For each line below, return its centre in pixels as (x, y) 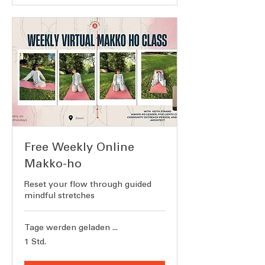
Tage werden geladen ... (71, 227)
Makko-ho (53, 163)
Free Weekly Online (79, 146)
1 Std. (35, 241)
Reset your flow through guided (88, 184)
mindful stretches (59, 195)
